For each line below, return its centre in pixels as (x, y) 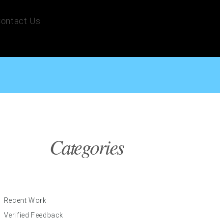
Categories (86, 146)
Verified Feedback (34, 215)
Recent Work (25, 200)
